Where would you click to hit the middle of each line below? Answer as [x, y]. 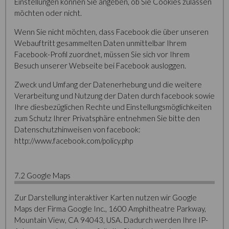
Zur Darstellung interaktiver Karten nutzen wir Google [106, 197]
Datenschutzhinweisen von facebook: [77, 129]
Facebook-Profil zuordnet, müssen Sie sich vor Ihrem [102, 54]
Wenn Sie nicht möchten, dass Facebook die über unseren [111, 32]
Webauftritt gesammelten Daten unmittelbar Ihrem [100, 43]
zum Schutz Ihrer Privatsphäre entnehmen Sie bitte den [107, 118]
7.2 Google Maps [42, 175]
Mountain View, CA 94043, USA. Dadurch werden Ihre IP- [111, 220]
